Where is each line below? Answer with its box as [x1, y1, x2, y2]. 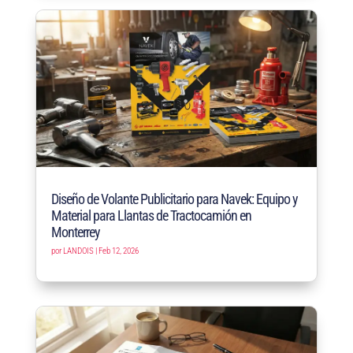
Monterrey [50, 224, 100, 241]
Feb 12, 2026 [98, 246, 139, 257]
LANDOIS [62, 246, 94, 257]
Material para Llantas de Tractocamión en [50, 207, 251, 225]
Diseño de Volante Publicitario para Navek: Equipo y [50, 191, 298, 208]
